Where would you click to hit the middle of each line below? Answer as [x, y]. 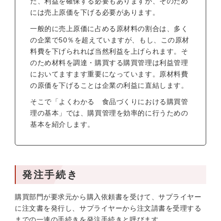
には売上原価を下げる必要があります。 [95, 12]
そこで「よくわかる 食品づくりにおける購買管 [109, 102]
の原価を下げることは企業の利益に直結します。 [109, 85]
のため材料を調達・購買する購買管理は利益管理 [109, 63]
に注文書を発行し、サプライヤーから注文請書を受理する [108, 208]
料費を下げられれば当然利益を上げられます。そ [109, 51]
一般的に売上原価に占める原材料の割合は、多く [109, 29]
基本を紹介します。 [63, 124]
